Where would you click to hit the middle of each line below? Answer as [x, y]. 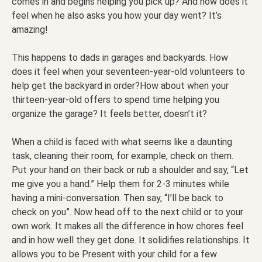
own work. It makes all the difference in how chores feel [127, 226]
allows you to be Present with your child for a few [114, 254]
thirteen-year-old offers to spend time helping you [116, 100]
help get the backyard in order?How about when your [120, 86]
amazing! [30, 30]
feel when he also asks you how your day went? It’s [117, 16]
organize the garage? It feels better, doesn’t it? [109, 114]
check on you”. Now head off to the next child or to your [127, 212]
